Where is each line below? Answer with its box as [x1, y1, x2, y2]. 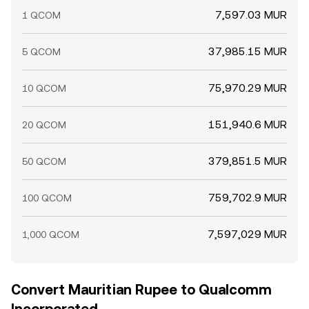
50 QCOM [22, 156, 66, 167]
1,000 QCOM [22, 229, 79, 240]
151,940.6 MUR [208, 118, 287, 131]
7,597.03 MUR [215, 8, 287, 21]
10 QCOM [22, 83, 66, 94]
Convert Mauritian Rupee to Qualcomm [11, 281, 272, 298]
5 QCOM [22, 46, 61, 57]
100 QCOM [22, 192, 72, 203]
